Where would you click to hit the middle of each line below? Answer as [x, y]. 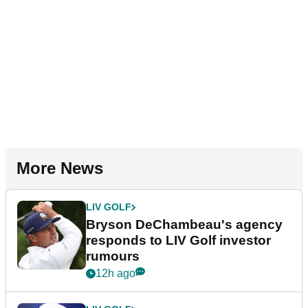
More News [60, 168]
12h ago [115, 274]
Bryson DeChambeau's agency [184, 225]
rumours [113, 256]
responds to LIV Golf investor [178, 241]
